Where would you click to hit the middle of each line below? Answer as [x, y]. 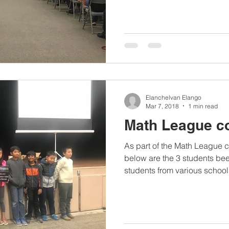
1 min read [203, 106]
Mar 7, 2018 [162, 106]
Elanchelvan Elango [174, 97]
